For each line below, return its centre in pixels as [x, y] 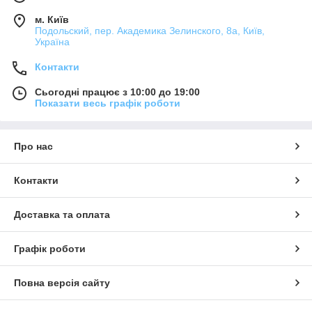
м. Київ [52, 20]
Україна [52, 42]
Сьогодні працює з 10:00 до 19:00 [117, 92]
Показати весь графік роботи [108, 103]
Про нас [33, 147]
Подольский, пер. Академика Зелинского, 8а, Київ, [150, 31]
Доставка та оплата [62, 215]
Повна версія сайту [62, 283]
